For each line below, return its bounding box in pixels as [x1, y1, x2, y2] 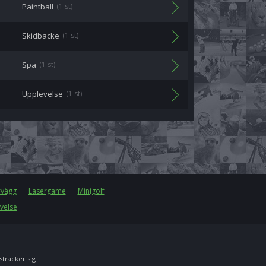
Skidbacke [22, 30, 59, 41]
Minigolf [77, 186, 104, 196]
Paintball [22, 1, 53, 12]
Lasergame [28, 186, 66, 196]
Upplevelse [22, 88, 63, 99]
